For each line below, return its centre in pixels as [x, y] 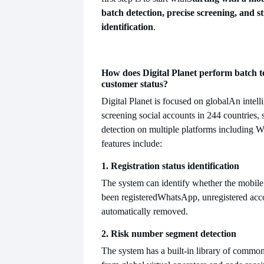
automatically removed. [145, 211]
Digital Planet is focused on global [165, 101]
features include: [132, 143]
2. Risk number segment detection [169, 233]
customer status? [135, 84]
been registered [129, 197]
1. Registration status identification [170, 166]
